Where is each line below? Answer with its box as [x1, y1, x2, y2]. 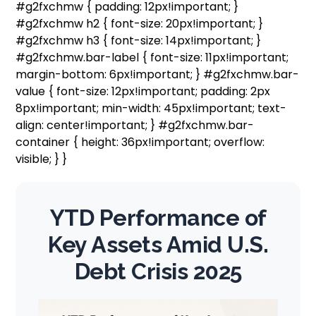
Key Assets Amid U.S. [48, 231, 268, 258]
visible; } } [16, 151, 68, 168]
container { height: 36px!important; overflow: [16, 134, 265, 151]
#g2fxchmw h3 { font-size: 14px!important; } [16, 32, 262, 49]
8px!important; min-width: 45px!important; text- [16, 100, 287, 117]
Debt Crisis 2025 [74, 258, 242, 285]
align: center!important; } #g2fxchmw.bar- [16, 117, 255, 134]
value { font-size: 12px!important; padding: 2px [16, 83, 271, 100]
